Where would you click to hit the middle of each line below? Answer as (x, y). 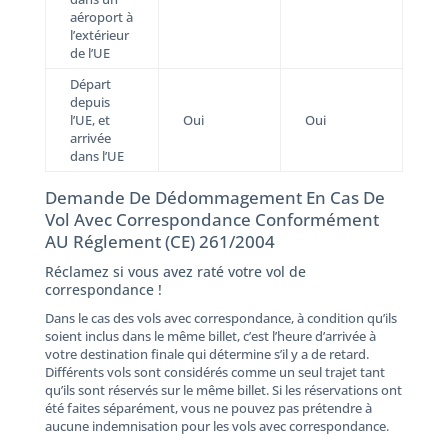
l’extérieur (99, 34)
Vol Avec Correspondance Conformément (211, 219)
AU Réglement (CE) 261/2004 (159, 241)
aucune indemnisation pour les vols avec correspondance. (216, 425)
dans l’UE (96, 155)
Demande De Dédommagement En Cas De (214, 197)
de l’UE (89, 52)
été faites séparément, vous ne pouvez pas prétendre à (208, 407)
